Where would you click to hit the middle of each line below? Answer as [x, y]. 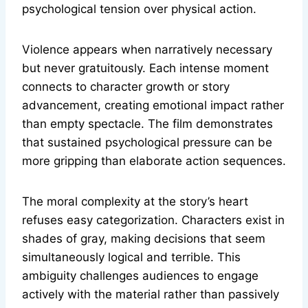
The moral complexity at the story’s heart [135, 202]
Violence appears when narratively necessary [147, 50]
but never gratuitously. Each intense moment [145, 68]
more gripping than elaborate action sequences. [154, 161]
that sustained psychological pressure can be [147, 143]
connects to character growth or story [126, 87]
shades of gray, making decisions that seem [144, 239]
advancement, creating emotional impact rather [153, 106]
